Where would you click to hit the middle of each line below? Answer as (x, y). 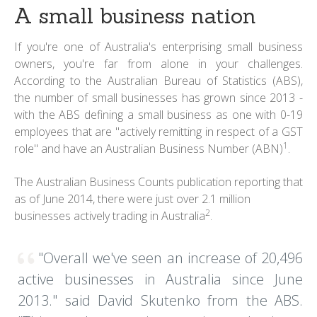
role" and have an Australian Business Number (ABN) (149, 149)
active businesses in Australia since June (160, 279)
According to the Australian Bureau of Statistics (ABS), (158, 81)
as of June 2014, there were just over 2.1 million (132, 199)
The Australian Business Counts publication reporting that (158, 182)
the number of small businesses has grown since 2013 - (158, 98)
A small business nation (135, 16)
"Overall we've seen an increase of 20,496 (171, 258)
